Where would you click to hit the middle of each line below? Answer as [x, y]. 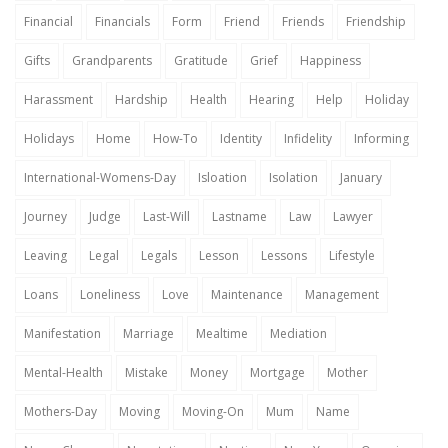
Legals [159, 255]
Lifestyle [352, 255]
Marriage [148, 333]
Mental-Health [63, 372]
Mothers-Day [60, 411]
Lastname [239, 216]
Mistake [146, 372]
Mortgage [277, 372]
